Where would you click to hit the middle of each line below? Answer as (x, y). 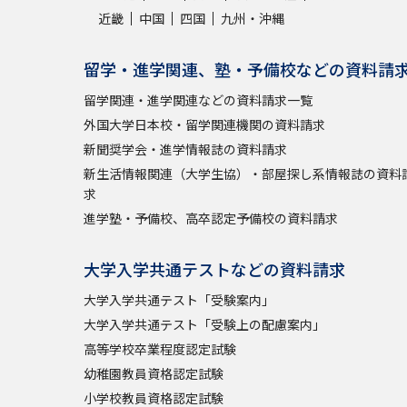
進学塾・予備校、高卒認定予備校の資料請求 (211, 218)
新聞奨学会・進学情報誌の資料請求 (185, 149)
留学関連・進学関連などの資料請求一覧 (198, 99)
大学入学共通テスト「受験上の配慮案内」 (204, 324)
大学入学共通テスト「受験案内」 (179, 299)
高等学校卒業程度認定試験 (160, 348)
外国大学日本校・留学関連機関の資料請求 (204, 124)
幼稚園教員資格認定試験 (154, 373)
